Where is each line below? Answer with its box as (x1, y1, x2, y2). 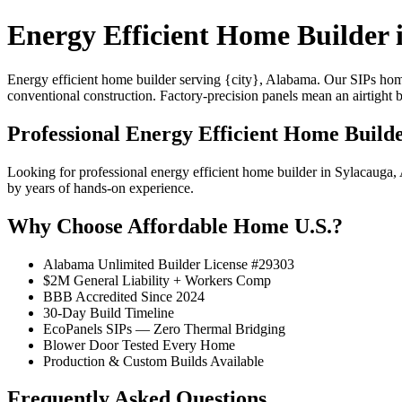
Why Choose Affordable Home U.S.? (7, 214, 343, 238)
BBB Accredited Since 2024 (43, 288, 205, 304)
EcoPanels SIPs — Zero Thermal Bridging (43, 320, 285, 336)
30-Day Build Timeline (43, 304, 174, 320)
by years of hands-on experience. (7, 179, 194, 196)
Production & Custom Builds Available (43, 353, 264, 369)
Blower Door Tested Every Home (43, 336, 235, 353)
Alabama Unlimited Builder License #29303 (43, 256, 294, 272)
